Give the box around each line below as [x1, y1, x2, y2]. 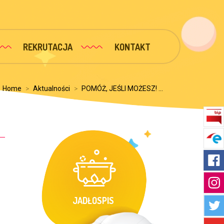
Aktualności [33, 84, 70, 92]
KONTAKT [114, 41, 150, 52]
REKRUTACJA [23, 41, 73, 52]
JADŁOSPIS [72, 195, 114, 206]
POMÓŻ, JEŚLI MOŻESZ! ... [81, 84, 163, 92]
